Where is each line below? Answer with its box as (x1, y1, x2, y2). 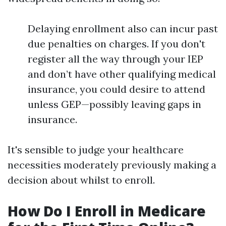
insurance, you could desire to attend (28, 83, 205, 95)
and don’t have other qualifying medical (28, 68, 216, 80)
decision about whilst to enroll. (8, 174, 155, 186)
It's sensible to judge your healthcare (8, 143, 184, 156)
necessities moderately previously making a (8, 158, 216, 171)
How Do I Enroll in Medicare (8, 201, 206, 220)
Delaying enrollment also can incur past (28, 22, 218, 35)
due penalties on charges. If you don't (28, 37, 205, 50)
